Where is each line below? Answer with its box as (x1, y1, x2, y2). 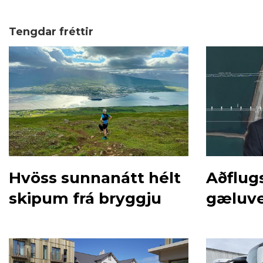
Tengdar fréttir (9, 25, 93, 38)
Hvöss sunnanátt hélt (9, 168, 181, 187)
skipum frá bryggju (9, 188, 161, 208)
